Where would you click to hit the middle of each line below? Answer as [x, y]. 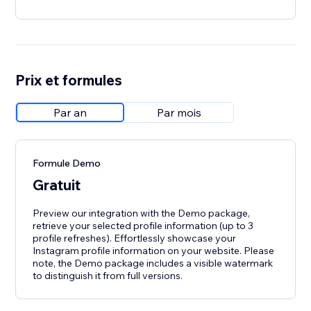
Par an [70, 113]
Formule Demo [67, 163]
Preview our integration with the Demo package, [142, 213]
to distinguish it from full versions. [108, 276]
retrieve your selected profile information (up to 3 [143, 226]
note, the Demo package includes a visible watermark [153, 263]
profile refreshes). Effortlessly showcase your [135, 238]
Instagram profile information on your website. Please [154, 251]
